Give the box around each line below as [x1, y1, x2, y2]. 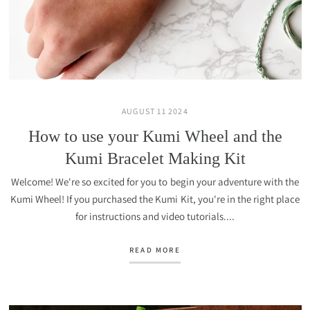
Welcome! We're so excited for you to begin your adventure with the [11, 175, 299, 188]
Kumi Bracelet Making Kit [64, 149, 246, 167]
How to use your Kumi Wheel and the [28, 127, 282, 145]
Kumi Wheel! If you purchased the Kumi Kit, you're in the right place [10, 192, 300, 206]
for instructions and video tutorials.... [75, 210, 235, 223]
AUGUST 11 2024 [122, 106, 188, 116]
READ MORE [129, 245, 181, 255]
